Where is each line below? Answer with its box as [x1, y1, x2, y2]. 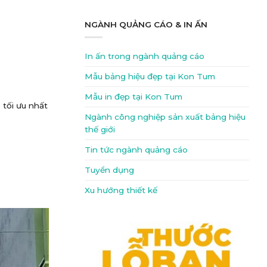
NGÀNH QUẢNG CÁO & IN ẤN [85, 20, 207, 30]
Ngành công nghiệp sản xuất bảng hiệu [85, 111, 246, 122]
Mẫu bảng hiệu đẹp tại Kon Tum [85, 71, 215, 81]
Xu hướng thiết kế [85, 185, 157, 195]
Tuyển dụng [85, 164, 134, 175]
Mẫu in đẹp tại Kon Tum [85, 91, 182, 101]
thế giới [85, 124, 115, 134]
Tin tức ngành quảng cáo [85, 144, 188, 154]
